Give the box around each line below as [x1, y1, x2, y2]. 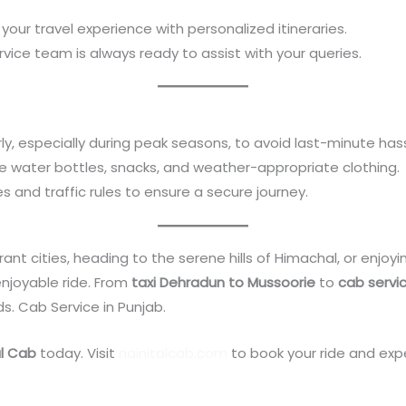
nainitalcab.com [119, 343, 228, 362]
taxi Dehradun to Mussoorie [131, 272, 316, 292]
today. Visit [36, 343, 120, 362]
